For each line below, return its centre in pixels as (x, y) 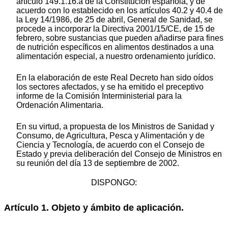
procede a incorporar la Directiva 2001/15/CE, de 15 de (116, 29)
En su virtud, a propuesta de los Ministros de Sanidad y (115, 127)
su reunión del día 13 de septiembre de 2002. (98, 163)
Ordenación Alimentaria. (60, 105)
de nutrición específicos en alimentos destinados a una (115, 47)
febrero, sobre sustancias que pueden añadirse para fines (120, 38)
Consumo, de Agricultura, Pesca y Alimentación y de (110, 136)
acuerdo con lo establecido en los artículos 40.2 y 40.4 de (120, 11)
